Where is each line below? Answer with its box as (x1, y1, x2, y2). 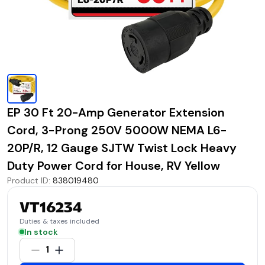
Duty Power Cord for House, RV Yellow (7, 157, 220, 173)
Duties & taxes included (20, 216, 99, 226)
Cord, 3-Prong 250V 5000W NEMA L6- (7, 122, 227, 138)
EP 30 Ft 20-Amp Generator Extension (7, 104, 225, 120)
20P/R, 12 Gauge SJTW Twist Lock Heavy (7, 140, 237, 156)
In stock (24, 226, 58, 237)
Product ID (7, 174, 49, 186)
